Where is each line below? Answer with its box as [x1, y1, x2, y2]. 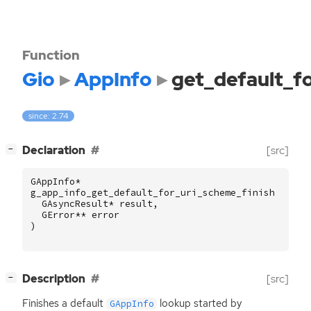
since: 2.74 [28, 110, 69, 122]
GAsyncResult [42, 198, 108, 210]
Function [22, 46, 80, 64]
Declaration [22, 143, 85, 158]
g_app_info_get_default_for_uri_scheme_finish [31, 187, 275, 199]
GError [42, 209, 75, 221]
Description [22, 271, 85, 287]
